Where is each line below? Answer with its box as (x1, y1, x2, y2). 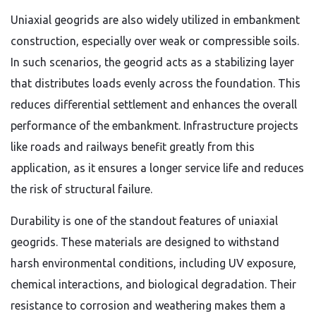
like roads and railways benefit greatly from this (11, 140, 255, 153)
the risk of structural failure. (11, 183, 152, 195)
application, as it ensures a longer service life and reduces (11, 162, 304, 174)
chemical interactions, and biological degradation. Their (11, 278, 296, 291)
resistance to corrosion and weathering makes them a (11, 299, 286, 312)
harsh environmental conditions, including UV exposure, (11, 257, 296, 269)
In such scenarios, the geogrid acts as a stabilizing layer (11, 56, 294, 68)
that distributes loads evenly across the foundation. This (11, 77, 300, 90)
